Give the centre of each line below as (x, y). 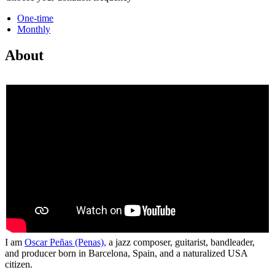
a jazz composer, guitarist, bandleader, (180, 242)
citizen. (19, 264)
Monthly (34, 29)
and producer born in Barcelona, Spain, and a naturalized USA (126, 253)
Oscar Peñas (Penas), (65, 242)
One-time (35, 18)
